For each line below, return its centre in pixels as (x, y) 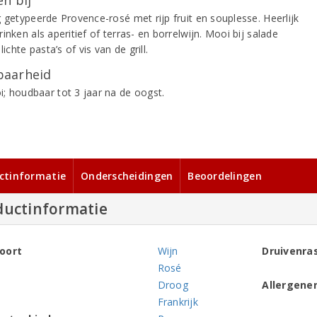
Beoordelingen (225, 175)
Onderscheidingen (127, 175)
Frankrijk (178, 301)
